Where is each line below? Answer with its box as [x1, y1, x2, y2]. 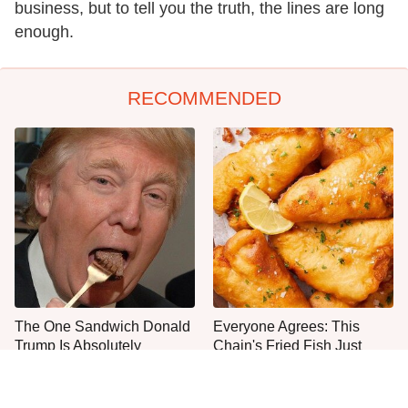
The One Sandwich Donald [15, 318, 190, 334]
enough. [15, 22, 74, 41]
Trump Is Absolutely [15, 337, 141, 353]
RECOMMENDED [127, 87, 281, 108]
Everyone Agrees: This [213, 318, 360, 334]
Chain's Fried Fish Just [213, 337, 362, 353]
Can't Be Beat [213, 356, 302, 372]
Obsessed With [15, 356, 113, 372]
